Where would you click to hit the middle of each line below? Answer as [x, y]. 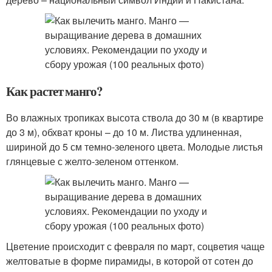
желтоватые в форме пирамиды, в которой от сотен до [130, 261]
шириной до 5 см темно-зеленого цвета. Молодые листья [134, 147]
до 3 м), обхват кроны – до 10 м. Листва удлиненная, [124, 132]
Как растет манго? [55, 91]
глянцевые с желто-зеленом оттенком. [92, 161]
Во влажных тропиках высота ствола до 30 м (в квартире [135, 117]
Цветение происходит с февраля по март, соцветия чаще [135, 246]
